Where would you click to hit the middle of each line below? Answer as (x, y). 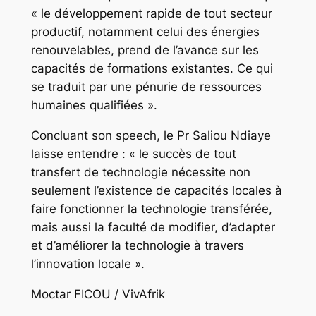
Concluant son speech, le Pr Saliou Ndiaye (151, 136)
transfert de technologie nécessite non (140, 172)
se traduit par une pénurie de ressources (146, 87)
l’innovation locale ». (87, 264)
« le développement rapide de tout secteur (151, 14)
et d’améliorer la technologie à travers (137, 246)
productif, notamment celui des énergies (145, 32)
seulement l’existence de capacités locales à (156, 191)
